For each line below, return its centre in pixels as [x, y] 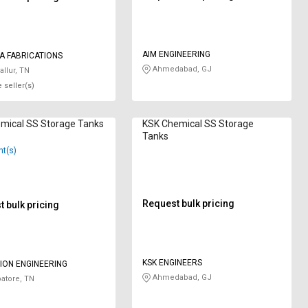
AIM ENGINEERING [177, 54]
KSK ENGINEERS [173, 263]
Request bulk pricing [189, 204]
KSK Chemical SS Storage [198, 124]
